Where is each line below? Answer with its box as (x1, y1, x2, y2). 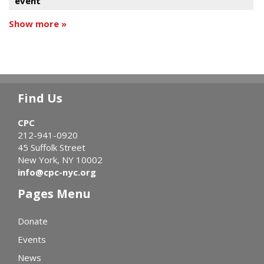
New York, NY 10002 (18, 153, 103, 166)
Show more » (9, 17, 67, 29)
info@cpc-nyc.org (18, 166, 96, 178)
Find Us (18, 90, 62, 106)
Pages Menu (18, 185, 91, 202)
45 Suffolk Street (18, 141, 85, 153)
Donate (18, 214, 48, 227)
